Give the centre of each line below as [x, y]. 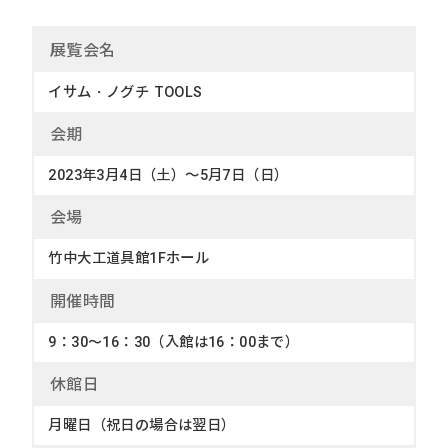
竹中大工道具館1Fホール [129, 258]
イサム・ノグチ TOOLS [125, 91]
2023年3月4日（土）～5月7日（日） [168, 174]
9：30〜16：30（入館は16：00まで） [174, 341]
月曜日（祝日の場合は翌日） [142, 425]
